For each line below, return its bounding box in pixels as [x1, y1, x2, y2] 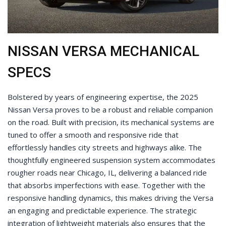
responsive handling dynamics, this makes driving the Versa [8, 193, 213, 203]
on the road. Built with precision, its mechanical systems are [8, 117, 214, 128]
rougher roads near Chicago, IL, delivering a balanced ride [8, 167, 207, 178]
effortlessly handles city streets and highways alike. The [8, 142, 202, 153]
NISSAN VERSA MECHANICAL [8, 43, 199, 60]
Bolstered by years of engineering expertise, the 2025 [8, 92, 198, 102]
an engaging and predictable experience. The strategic [8, 205, 197, 216]
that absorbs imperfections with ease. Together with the [8, 180, 205, 191]
